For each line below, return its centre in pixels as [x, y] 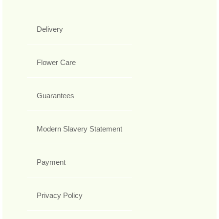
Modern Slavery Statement [79, 129]
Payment [51, 162]
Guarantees [55, 95]
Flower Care [56, 62]
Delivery [50, 29]
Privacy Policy [60, 195]
